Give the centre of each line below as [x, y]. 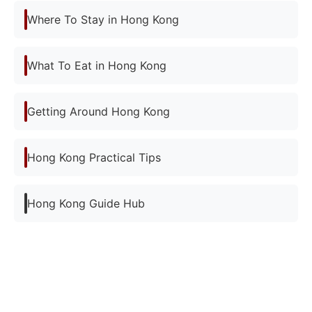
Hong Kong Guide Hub [86, 203]
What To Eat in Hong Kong [97, 65]
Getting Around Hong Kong [99, 111]
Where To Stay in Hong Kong [103, 19]
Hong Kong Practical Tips [94, 157]
